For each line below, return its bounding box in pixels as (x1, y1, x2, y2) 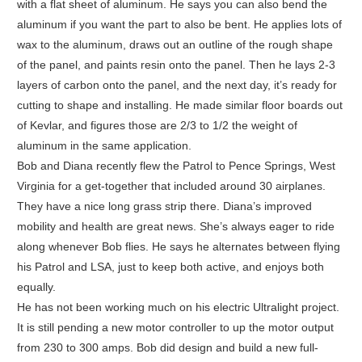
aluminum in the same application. (16, 139, 192, 153)
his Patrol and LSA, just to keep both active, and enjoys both (16, 260, 324, 274)
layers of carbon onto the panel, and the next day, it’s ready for (16, 78, 337, 92)
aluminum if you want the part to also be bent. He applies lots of (16, 18, 342, 32)
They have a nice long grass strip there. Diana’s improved (16, 200, 312, 213)
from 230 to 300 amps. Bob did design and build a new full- (16, 341, 318, 355)
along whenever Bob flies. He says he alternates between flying (16, 240, 340, 254)
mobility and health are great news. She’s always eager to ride (16, 220, 335, 234)
